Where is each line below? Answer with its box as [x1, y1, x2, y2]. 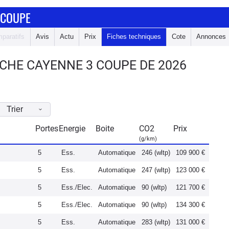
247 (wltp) [142, 166, 170, 174]
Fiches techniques [107, 33, 161, 40]
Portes [35, 124, 58, 133]
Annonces [196, 33, 226, 40]
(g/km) [139, 135, 157, 142]
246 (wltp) [142, 149, 170, 156]
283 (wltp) [142, 218, 170, 226]
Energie [59, 124, 85, 133]
